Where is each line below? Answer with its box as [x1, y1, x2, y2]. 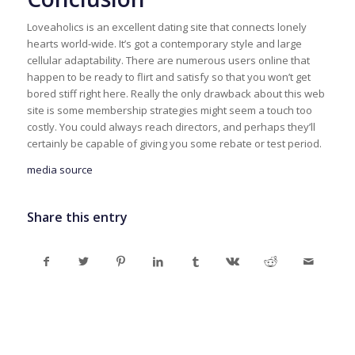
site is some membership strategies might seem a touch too [26, 103, 312, 118]
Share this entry [26, 208, 128, 226]
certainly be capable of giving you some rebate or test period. [26, 136, 322, 151]
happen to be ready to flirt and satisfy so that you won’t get [26, 70, 311, 85]
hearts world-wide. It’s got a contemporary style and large [26, 36, 302, 52]
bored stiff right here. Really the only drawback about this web [26, 86, 325, 101]
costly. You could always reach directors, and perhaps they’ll [26, 120, 315, 135]
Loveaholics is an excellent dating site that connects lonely [26, 20, 307, 35]
